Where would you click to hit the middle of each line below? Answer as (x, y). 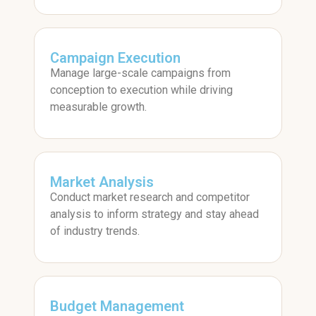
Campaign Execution (115, 58)
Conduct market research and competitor (150, 197)
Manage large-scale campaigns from (140, 73)
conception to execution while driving (141, 90)
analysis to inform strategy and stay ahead (154, 214)
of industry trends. (95, 231)
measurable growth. (98, 107)
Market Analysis (102, 182)
